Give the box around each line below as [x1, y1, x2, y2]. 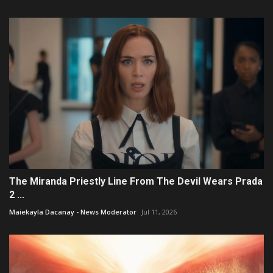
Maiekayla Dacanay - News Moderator [9, 207, 136, 217]
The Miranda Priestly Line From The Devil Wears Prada [9, 175, 263, 188]
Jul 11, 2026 [141, 207, 177, 217]
